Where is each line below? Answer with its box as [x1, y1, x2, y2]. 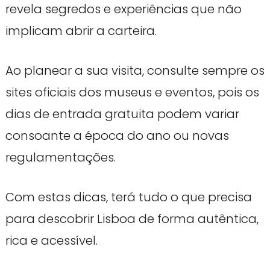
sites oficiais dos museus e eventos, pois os [5, 83, 259, 101]
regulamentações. [5, 148, 116, 166]
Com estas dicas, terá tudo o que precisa [5, 188, 252, 206]
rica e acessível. [5, 231, 98, 249]
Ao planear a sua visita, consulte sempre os [5, 61, 265, 79]
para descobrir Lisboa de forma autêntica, [5, 210, 259, 227]
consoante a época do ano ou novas [5, 127, 229, 144]
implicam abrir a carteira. [5, 22, 157, 39]
